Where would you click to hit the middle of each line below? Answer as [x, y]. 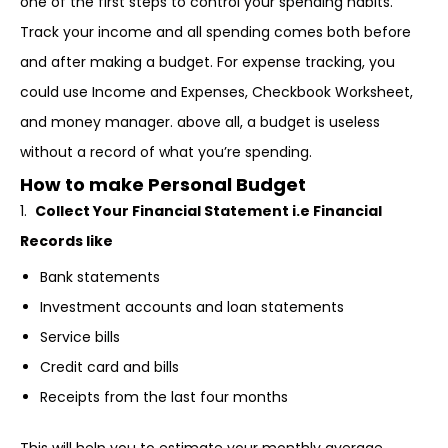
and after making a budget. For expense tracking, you [207, 62]
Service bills [80, 337]
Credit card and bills [109, 367]
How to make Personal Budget [163, 184]
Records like [66, 241]
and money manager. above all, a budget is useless [200, 122]
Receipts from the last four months [164, 397]
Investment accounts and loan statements [192, 307]
